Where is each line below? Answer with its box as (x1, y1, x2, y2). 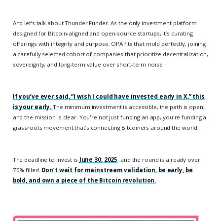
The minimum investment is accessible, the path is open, (52, 103, 205, 111)
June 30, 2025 (79, 156, 118, 164)
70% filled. (12, 166, 42, 174)
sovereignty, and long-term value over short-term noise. (12, 60, 164, 68)
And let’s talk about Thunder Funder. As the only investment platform (12, 19, 197, 27)
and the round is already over (119, 156, 200, 164)
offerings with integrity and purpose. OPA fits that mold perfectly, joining (12, 39, 206, 47)
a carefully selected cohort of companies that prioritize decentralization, (12, 50, 209, 58)
